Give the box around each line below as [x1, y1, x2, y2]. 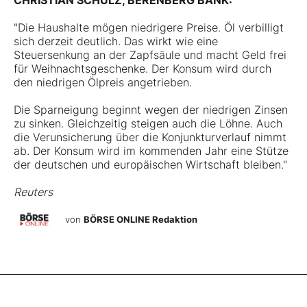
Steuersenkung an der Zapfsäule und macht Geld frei [14, 48, 286, 62]
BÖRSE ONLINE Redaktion [84, 213, 197, 225]
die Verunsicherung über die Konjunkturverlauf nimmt [14, 130, 286, 145]
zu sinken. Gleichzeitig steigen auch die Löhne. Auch [14, 116, 282, 131]
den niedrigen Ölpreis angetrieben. [14, 75, 192, 90]
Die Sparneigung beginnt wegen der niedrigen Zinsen [14, 103, 288, 117]
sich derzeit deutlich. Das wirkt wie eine [14, 34, 218, 49]
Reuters [14, 185, 53, 199]
